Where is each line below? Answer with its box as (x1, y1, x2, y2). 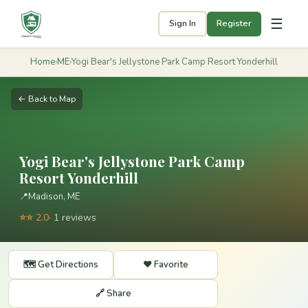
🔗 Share (95, 287, 131, 300)
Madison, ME (28, 190, 80, 203)
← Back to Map (18, 93, 76, 104)
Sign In (169, 17, 196, 30)
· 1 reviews (49, 211, 96, 224)
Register (217, 17, 252, 30)
